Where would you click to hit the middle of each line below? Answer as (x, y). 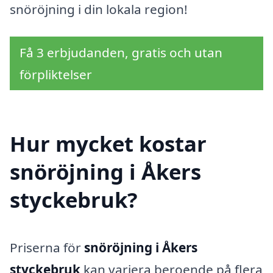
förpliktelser (56, 75)
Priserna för (47, 247)
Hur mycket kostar (108, 143)
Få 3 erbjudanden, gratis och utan (121, 53)
